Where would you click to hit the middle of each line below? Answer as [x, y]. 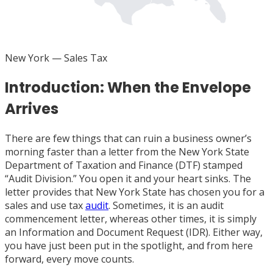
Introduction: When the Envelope [128, 87]
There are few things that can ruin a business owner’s [128, 138]
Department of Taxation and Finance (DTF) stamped [124, 165]
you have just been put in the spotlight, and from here [129, 245]
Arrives [32, 108]
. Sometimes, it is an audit [166, 205]
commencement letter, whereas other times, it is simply [131, 218]
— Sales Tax [78, 58]
